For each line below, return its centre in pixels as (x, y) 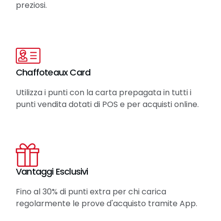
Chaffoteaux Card (53, 73)
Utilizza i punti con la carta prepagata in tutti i (104, 93)
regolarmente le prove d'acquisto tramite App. (107, 204)
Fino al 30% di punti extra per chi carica (91, 192)
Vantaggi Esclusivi (52, 172)
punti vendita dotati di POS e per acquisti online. (107, 105)
